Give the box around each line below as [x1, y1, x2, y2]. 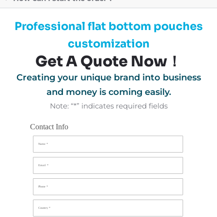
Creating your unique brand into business [16, 72, 201, 83]
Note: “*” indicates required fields [49, 101, 168, 110]
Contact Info [30, 122, 68, 131]
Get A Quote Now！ [35, 52, 182, 71]
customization [67, 36, 150, 51]
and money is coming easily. [46, 86, 171, 97]
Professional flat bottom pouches [14, 19, 203, 33]
